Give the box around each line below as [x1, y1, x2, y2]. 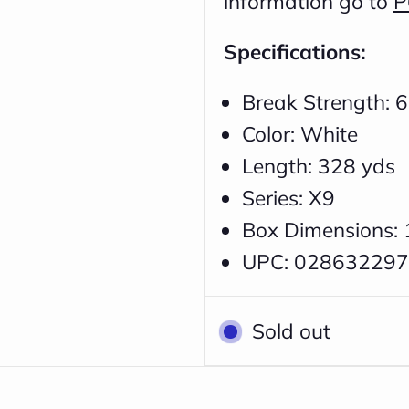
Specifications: [224, 38, 366, 65]
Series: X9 [242, 184, 335, 211]
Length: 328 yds [242, 152, 395, 179]
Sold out [252, 318, 330, 344]
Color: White [242, 121, 358, 147]
